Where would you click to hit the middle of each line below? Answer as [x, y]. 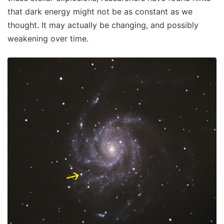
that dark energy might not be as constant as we [100, 11]
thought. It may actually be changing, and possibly [103, 25]
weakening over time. [48, 38]
